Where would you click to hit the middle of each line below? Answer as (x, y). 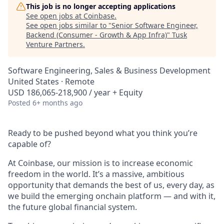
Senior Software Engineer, (155, 25)
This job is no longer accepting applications (101, 6)
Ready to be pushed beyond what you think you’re (103, 133)
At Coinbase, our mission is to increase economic (100, 163)
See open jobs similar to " (69, 25)
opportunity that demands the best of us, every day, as (111, 185)
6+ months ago (57, 103)
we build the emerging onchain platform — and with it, (112, 196)
